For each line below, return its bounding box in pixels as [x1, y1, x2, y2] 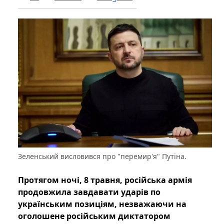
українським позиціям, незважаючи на [18, 198, 186, 210]
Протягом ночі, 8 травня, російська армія [18, 174, 192, 186]
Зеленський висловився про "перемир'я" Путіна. [18, 151, 186, 161]
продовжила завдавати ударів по [18, 186, 160, 198]
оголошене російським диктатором [18, 210, 170, 222]
